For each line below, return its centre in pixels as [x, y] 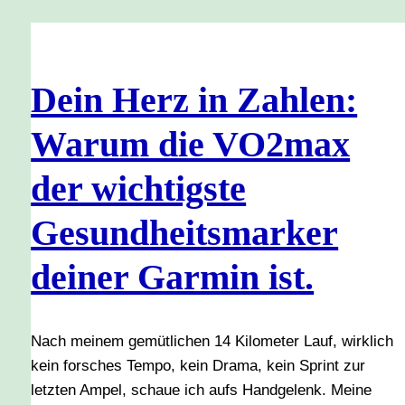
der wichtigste [139, 188]
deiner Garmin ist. [173, 277]
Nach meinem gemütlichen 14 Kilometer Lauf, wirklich [212, 341]
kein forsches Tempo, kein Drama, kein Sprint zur [198, 365]
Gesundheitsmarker [185, 232]
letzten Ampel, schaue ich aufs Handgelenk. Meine [202, 390]
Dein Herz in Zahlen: [194, 99]
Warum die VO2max [191, 144]
